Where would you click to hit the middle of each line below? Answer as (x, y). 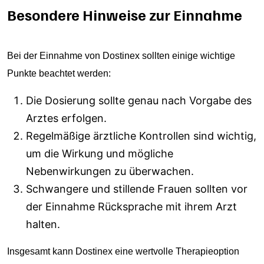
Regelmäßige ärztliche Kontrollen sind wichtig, (141, 136)
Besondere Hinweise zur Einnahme (125, 15)
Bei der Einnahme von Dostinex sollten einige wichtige (121, 56)
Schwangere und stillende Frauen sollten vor (137, 189)
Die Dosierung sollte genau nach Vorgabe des (139, 100)
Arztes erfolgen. (66, 118)
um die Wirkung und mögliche (100, 154)
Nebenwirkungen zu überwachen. (110, 171)
